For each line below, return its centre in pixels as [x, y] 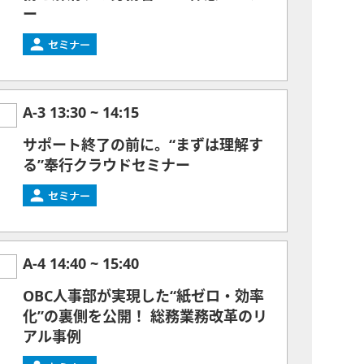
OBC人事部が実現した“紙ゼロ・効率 [143, 297]
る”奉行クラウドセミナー [106, 166]
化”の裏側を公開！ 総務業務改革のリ [145, 317]
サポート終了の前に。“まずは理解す [143, 145]
